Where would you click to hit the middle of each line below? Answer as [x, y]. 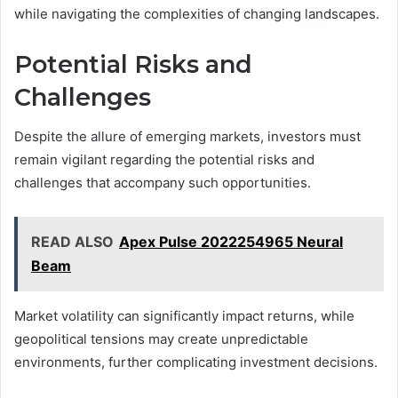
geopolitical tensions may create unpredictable [161, 339]
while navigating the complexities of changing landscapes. [197, 13]
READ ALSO [72, 242]
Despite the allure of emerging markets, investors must [187, 137]
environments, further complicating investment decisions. [196, 362]
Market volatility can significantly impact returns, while [184, 316]
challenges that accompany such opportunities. [163, 183]
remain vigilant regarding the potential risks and [164, 160]
